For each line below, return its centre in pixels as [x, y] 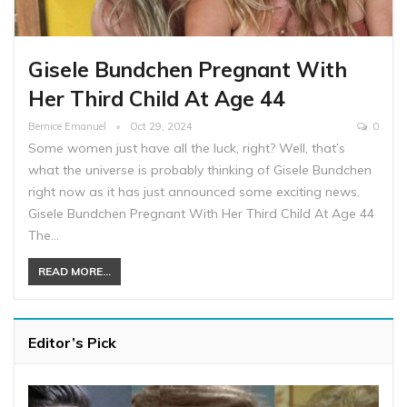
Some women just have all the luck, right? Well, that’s [187, 149]
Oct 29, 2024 [161, 127]
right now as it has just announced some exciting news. [194, 192]
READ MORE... [74, 272]
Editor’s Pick [72, 343]
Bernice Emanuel [69, 127]
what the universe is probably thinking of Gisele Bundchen [200, 170]
